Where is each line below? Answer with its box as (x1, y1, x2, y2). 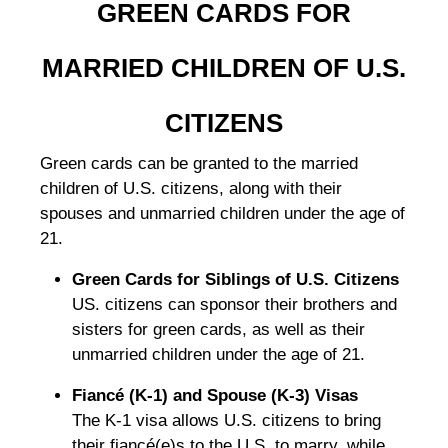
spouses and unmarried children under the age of (40, 204, 405, 224)
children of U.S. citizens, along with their (40, 179, 342, 199)
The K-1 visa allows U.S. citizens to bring (72, 411, 381, 431)
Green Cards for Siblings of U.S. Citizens (72, 270, 399, 290)
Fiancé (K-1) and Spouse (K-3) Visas (72, 386, 358, 406)
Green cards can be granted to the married (40, 154, 358, 174)
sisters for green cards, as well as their (72, 320, 365, 340)
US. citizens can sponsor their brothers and (72, 295, 397, 315)
